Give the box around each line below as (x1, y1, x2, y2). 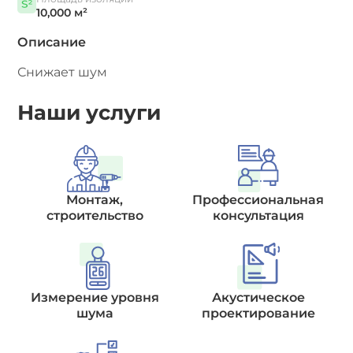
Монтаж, (66, 192, 124, 207)
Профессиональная (192, 192, 325, 207)
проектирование (201, 306, 315, 321)
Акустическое (211, 290, 305, 305)
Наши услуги (17, 100, 162, 125)
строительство (46, 208, 143, 223)
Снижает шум (17, 65, 108, 80)
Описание (17, 35, 87, 50)
